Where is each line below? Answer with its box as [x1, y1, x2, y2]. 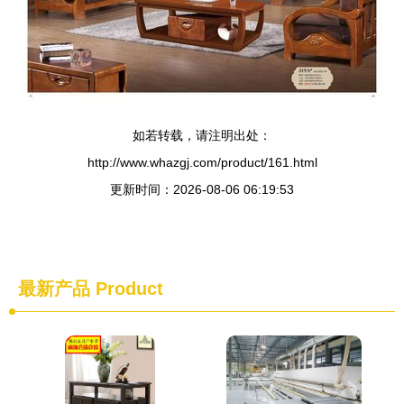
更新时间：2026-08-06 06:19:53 [110, 182, 294, 197]
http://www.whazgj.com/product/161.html [87, 155, 317, 170]
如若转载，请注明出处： [133, 128, 271, 142]
